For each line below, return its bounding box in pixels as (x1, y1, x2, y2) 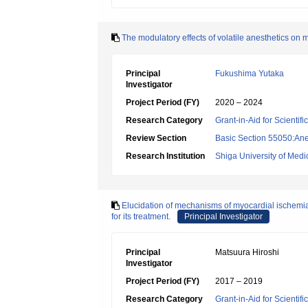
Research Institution (126, 151, 205, 161)
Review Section (126, 133, 186, 143)
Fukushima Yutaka (215, 69, 284, 78)
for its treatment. (111, 212, 170, 221)
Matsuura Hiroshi (215, 247, 279, 257)
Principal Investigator (184, 212, 263, 221)
